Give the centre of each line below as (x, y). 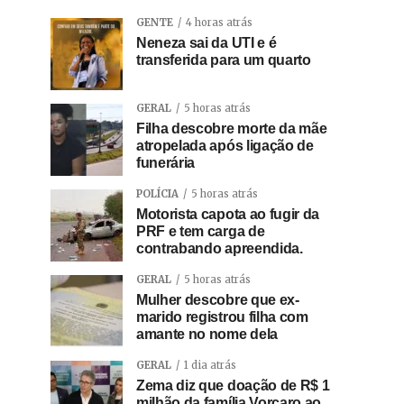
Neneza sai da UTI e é (207, 43)
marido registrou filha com (222, 317)
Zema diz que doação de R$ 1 (233, 386)
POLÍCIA (157, 194)
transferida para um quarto (224, 60)
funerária (166, 163)
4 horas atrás (219, 23)
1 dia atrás (210, 366)
